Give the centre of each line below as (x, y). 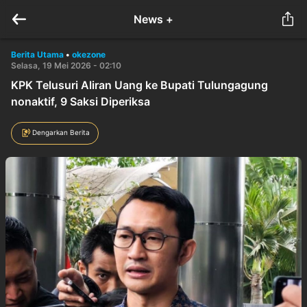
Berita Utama (37, 54)
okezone (89, 54)
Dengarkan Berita (61, 132)
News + (153, 19)
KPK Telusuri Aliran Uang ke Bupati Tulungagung (139, 85)
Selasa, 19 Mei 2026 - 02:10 (66, 65)
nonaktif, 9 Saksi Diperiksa (81, 101)
